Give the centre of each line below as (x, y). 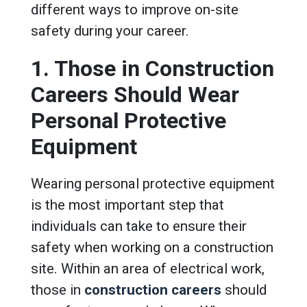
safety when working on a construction (152, 247)
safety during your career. (112, 30)
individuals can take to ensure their (139, 226)
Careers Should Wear (135, 94)
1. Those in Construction (152, 68)
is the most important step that (127, 205)
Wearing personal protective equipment (153, 183)
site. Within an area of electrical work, (148, 268)
